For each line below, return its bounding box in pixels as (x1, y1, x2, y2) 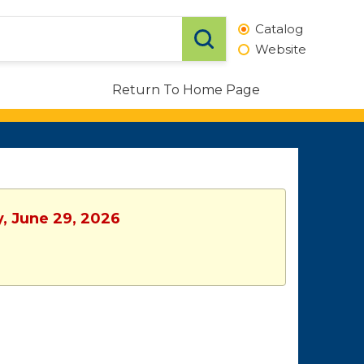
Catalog (255, 20, 303, 37)
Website (255, 41, 306, 57)
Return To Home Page (112, 82, 260, 97)
